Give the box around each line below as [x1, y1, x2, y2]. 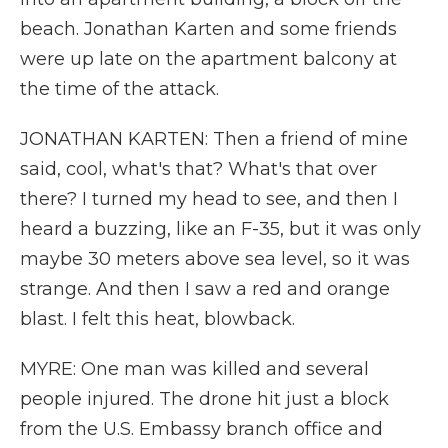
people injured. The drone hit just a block [20, 388, 389, 410]
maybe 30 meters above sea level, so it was [20, 248, 410, 270]
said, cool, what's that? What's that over [20, 158, 377, 180]
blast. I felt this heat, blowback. [20, 308, 295, 330]
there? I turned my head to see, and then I [20, 188, 398, 210]
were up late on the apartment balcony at [20, 48, 397, 70]
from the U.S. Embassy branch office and [20, 418, 383, 440]
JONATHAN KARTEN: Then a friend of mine [20, 128, 408, 150]
